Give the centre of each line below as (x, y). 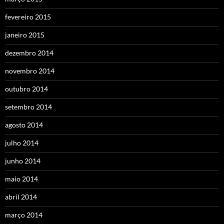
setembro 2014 (28, 107)
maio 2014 (21, 179)
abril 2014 (21, 197)
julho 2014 (22, 143)
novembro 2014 (30, 71)
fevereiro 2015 (28, 17)
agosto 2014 (24, 125)
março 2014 (24, 215)
